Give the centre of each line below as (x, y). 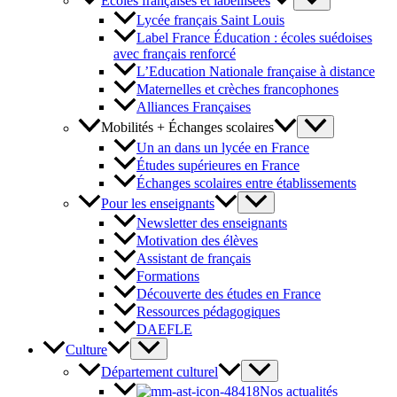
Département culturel (160, 371)
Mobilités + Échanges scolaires (187, 128)
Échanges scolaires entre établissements (246, 183)
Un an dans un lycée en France (223, 147)
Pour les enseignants (158, 203)
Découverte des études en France (229, 293)
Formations (168, 276)
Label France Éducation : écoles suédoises (254, 38)
